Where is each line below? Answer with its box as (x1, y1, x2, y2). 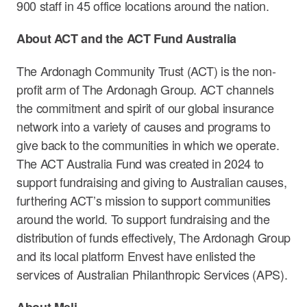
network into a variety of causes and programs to (16, 116, 271, 135)
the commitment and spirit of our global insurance (16, 98, 274, 116)
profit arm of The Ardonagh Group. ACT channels (16, 79, 274, 98)
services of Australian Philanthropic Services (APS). (16, 265, 288, 283)
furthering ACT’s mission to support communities (16, 191, 271, 209)
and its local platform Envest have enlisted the (16, 246, 256, 265)
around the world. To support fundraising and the (16, 209, 270, 228)
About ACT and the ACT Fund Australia (16, 29, 237, 47)
